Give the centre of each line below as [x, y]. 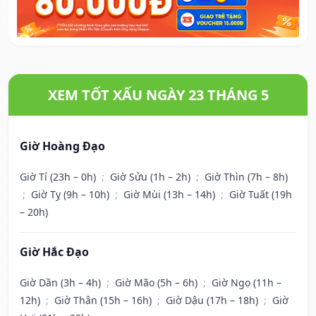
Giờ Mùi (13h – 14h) [171, 195]
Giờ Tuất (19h [261, 195]
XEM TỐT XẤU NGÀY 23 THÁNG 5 [158, 95]
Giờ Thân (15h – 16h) [104, 300]
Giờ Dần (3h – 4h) [62, 283]
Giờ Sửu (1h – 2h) [152, 177]
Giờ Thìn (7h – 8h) [246, 177]
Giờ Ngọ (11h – [247, 283]
